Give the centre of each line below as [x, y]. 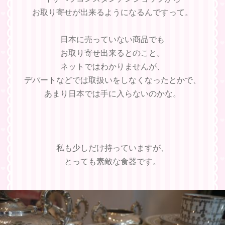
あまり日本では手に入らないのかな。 [113, 94]
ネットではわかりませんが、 [113, 67]
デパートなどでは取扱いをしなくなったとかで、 [113, 80]
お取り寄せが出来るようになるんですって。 [113, 12]
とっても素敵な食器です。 [113, 161]
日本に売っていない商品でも [113, 39]
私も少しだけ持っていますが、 [113, 148]
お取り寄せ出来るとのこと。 [113, 53]
